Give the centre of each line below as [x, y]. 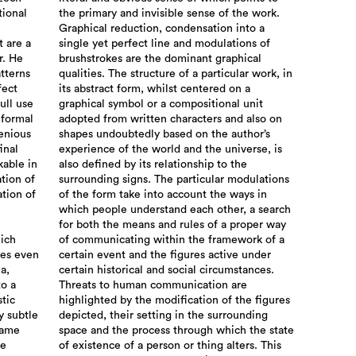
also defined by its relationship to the [153, 165]
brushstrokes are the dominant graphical [160, 59]
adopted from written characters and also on [170, 120]
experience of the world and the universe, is [170, 150]
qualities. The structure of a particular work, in [175, 74]
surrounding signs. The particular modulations [174, 180]
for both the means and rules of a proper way [172, 225]
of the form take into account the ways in [163, 195]
